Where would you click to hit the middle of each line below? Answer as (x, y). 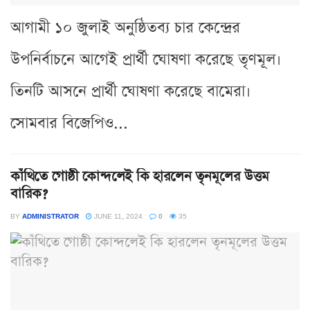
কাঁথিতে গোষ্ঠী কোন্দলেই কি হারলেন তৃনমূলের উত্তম (140, 176)
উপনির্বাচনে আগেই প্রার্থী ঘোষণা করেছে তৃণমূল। (146, 60)
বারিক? (29, 193)
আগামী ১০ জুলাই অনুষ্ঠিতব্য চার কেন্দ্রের (125, 28)
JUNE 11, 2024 (117, 216)
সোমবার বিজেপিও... (69, 123)
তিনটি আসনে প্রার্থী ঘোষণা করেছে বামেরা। (131, 91)
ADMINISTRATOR (51, 216)
